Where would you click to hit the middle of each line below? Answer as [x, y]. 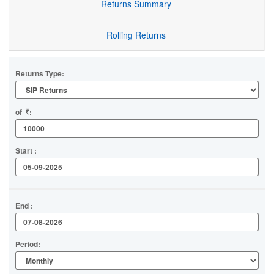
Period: [30, 244]
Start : [28, 150]
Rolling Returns [136, 35]
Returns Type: [40, 73]
